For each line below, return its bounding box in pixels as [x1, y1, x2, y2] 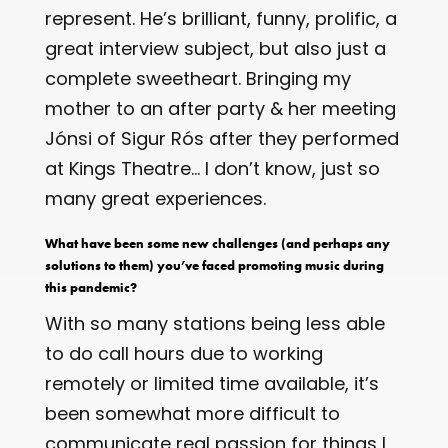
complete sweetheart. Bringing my [44, 65, 351, 91]
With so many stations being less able [44, 310, 385, 336]
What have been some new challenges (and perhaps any [44, 234, 390, 252]
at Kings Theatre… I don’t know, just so [44, 155, 380, 181]
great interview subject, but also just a [44, 35, 386, 61]
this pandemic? [44, 278, 137, 296]
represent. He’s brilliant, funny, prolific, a [44, 5, 397, 31]
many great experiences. [44, 185, 266, 211]
